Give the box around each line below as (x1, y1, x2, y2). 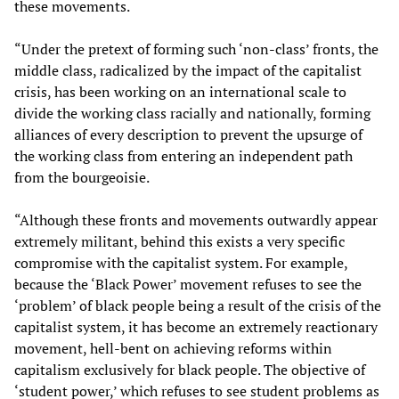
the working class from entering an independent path (14, 146, 353, 167)
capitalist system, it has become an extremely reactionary (14, 317, 378, 338)
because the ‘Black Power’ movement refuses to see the (14, 274, 362, 295)
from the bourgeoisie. (14, 167, 150, 188)
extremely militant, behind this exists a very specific (14, 232, 345, 252)
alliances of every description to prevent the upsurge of (14, 125, 362, 145)
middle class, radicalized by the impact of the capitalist (14, 61, 362, 81)
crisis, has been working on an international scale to (14, 82, 346, 102)
